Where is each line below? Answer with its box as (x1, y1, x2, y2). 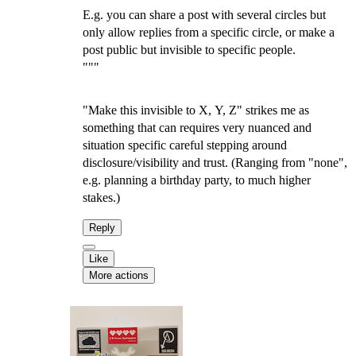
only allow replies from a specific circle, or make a (83, 25, 335, 39)
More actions (89, 269, 149, 281)
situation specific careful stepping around (83, 138, 287, 152)
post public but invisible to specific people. (83, 43, 296, 56)
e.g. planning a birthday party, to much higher (83, 173, 311, 187)
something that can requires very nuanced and (83, 121, 311, 134)
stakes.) (83, 191, 120, 204)
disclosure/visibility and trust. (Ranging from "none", (83, 156, 347, 169)
